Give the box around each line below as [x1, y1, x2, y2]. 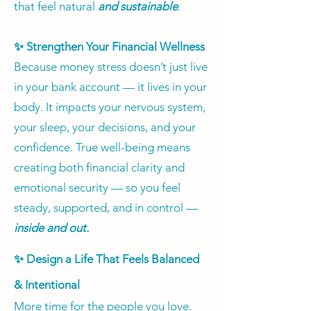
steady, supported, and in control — [14, 201, 198, 215]
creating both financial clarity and [14, 160, 185, 175]
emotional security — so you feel [14, 180, 180, 195]
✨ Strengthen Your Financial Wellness [14, 40, 205, 54]
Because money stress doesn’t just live [14, 60, 208, 74]
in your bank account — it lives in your [14, 80, 207, 94]
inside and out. [14, 221, 89, 235]
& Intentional [14, 278, 80, 292]
